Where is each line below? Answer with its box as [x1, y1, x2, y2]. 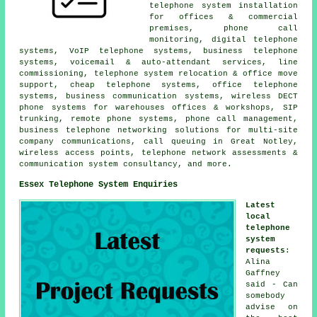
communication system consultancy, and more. [19, 159, 233, 168]
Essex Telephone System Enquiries [19, 179, 178, 190]
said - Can [246, 279, 298, 289]
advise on [246, 302, 298, 311]
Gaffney [246, 268, 281, 277]
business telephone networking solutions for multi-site [19, 125, 298, 134]
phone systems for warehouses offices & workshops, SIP [19, 103, 298, 112]
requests [246, 246, 286, 255]
